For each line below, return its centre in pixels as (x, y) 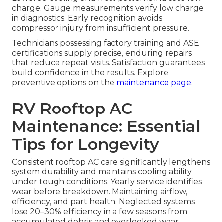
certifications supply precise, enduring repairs (102, 53)
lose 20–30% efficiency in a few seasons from (100, 212)
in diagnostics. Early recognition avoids (87, 18)
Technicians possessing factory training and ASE (106, 43)
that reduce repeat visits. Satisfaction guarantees (108, 63)
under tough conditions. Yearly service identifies (107, 182)
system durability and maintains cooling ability (102, 172)
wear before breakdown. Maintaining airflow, (100, 192)
